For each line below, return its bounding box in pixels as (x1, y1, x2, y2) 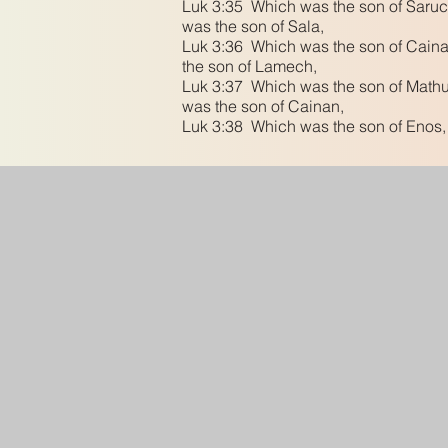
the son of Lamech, (182, 56, 321, 76)
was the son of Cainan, (182, 96, 348, 116)
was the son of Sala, (182, 16, 328, 36)
